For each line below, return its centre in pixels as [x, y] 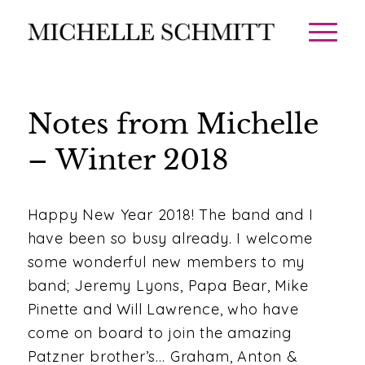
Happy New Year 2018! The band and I [170, 215]
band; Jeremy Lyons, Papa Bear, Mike [168, 286]
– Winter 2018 [128, 160]
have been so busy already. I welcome [170, 239]
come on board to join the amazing [159, 333]
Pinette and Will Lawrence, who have [163, 310]
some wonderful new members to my [166, 262]
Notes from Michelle [173, 124]
